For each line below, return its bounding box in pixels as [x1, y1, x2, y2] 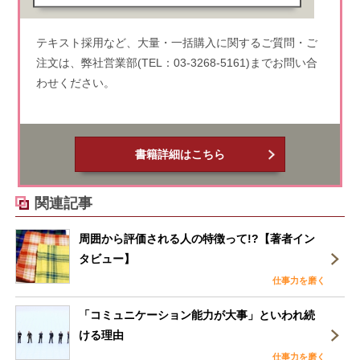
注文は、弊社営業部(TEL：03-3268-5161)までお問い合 [35, 55, 317, 69]
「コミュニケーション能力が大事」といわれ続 [79, 308, 316, 321]
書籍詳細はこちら [134, 147, 225, 161]
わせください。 [35, 76, 115, 89]
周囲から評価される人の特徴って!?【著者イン [79, 231, 316, 245]
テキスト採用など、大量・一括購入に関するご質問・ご [35, 35, 317, 49]
